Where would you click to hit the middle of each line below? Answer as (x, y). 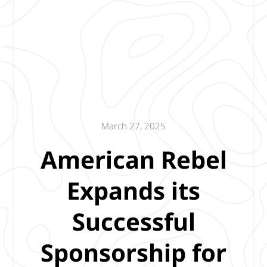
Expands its (133, 190)
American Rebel (133, 159)
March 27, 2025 (133, 125)
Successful (133, 221)
